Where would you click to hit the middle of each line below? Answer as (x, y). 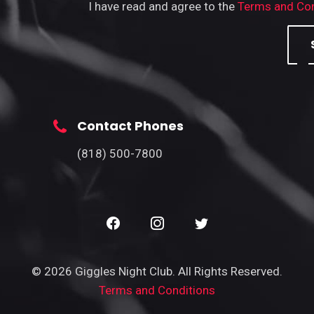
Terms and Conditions (157, 290)
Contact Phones (130, 125)
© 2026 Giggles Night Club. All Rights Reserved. (157, 271)
